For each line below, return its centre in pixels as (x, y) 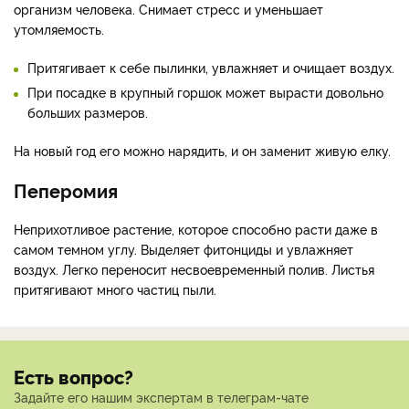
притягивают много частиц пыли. (117, 289)
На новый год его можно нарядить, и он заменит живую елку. (202, 151)
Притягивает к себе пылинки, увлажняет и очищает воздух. (211, 68)
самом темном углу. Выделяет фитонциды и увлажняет (184, 249)
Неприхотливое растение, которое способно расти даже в (196, 229)
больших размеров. (88, 112)
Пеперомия (66, 190)
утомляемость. (59, 29)
